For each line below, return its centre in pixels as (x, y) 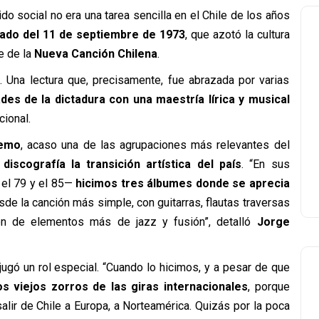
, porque (268, 287)
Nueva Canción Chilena (95, 54)
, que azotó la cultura (237, 35)
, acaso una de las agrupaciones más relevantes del (155, 145)
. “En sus (265, 164)
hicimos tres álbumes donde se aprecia (183, 183)
